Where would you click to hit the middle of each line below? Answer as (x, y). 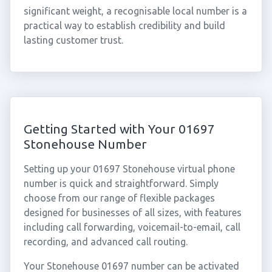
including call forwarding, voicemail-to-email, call (132, 227)
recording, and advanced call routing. (105, 242)
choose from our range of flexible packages (119, 198)
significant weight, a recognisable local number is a (135, 11)
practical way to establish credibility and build (124, 25)
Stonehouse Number (85, 144)
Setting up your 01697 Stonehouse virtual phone (129, 169)
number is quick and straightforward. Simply (121, 183)
